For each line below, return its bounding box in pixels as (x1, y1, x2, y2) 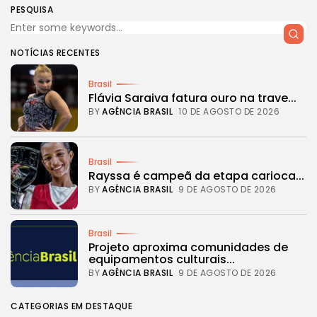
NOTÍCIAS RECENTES (11, 46, 100, 59)
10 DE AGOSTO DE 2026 (178, 105, 279, 117)
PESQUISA (11, 3, 53, 16)
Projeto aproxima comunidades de (88, 239, 288, 255)
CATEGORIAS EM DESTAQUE (11, 299, 132, 312)
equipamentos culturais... (88, 251, 235, 267)
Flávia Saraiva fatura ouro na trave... (88, 89, 296, 106)
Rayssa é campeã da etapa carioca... (88, 167, 304, 184)
